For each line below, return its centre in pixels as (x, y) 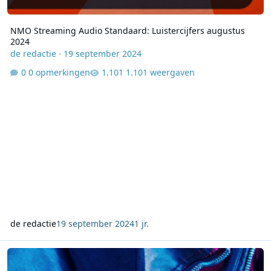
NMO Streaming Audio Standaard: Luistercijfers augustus (127, 30)
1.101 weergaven (160, 73)
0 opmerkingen (59, 73)
